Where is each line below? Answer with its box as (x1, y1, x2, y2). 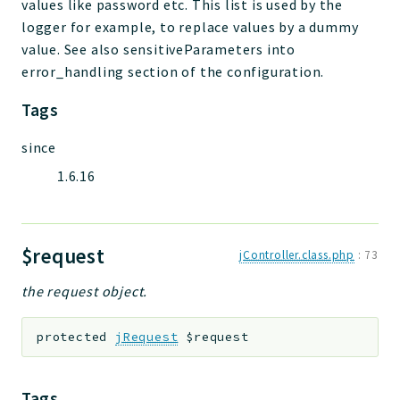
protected (37, 329, 108, 345)
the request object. (21, 282, 148, 301)
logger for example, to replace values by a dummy (21, 18, 359, 37)
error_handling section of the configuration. (21, 62, 325, 81)
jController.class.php (239, 247, 354, 263)
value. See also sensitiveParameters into (21, 40, 296, 59)
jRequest (115, 329, 179, 345)
